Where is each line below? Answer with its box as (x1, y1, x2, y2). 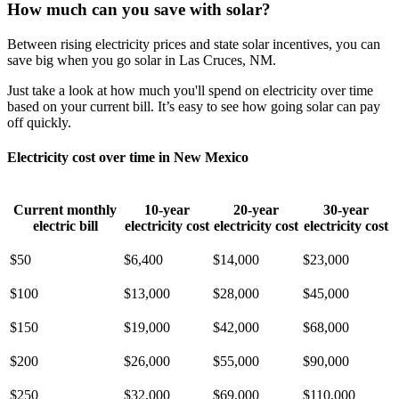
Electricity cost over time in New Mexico (7, 150, 248, 166)
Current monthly (13, 201, 117, 217)
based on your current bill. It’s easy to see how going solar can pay (7, 99, 380, 115)
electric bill (32, 217, 98, 233)
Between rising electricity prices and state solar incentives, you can (7, 37, 380, 53)
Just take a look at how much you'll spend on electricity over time (7, 83, 373, 99)
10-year (143, 201, 190, 217)
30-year (323, 201, 369, 217)
